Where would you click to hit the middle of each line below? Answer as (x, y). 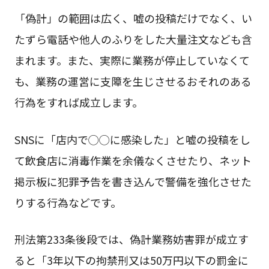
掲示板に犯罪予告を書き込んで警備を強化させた (133, 181)
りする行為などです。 (68, 202)
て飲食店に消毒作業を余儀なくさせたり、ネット (133, 160)
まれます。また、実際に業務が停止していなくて (132, 60)
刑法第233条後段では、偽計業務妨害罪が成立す (131, 239)
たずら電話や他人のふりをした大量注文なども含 (133, 39)
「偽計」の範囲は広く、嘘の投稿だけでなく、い (133, 18)
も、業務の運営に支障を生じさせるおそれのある (133, 81)
